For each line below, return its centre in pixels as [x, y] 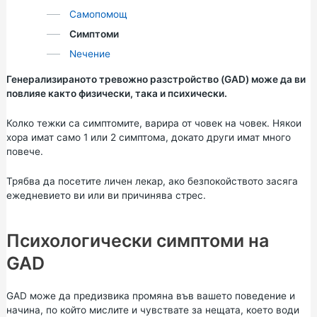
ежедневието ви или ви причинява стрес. [106, 195]
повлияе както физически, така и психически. [116, 93]
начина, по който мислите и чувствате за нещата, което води [152, 310]
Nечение [90, 54]
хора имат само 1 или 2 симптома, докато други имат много [148, 137]
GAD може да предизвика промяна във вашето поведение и [150, 295]
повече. [24, 151]
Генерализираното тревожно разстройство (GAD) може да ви [156, 79]
